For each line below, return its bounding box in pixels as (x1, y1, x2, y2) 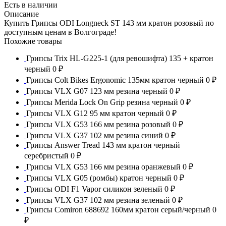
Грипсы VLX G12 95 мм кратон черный (26, 108, 166, 118)
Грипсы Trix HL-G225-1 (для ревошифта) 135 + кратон (26, 53, 213, 63)
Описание (4, 9, 39, 18)
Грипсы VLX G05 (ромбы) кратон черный (26, 173, 174, 182)
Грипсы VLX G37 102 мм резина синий (26, 131, 165, 140)
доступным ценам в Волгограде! (4, 27, 117, 36)
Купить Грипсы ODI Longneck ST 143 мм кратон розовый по (4, 18, 214, 27)
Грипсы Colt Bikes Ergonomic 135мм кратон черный (26, 75, 206, 84)
